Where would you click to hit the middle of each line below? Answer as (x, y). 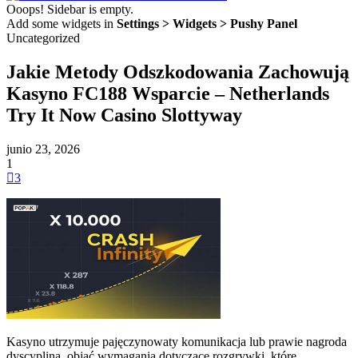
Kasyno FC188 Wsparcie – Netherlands (168, 93)
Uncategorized (43, 38)
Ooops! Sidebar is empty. (70, 9)
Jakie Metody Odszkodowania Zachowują (178, 72)
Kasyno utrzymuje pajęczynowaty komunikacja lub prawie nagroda (177, 342)
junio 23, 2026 (43, 149)
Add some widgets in (62, 23)
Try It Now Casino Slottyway (124, 115)
